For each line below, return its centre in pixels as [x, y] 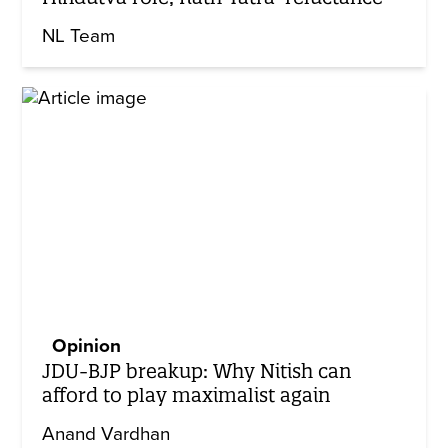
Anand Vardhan [106, 434]
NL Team [79, 35]
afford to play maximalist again [186, 395]
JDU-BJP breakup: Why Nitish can [197, 371]
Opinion [87, 346]
